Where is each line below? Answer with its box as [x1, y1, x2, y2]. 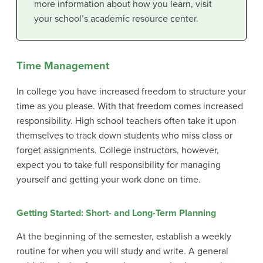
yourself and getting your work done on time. [16, 174, 201, 186]
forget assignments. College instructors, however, [16, 144, 219, 157]
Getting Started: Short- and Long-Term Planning [16, 207, 216, 220]
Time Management [16, 59, 109, 72]
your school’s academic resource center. [33, 13, 198, 25]
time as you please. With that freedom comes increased [16, 100, 243, 113]
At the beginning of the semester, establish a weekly [16, 231, 231, 243]
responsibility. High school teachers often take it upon [16, 115, 237, 127]
